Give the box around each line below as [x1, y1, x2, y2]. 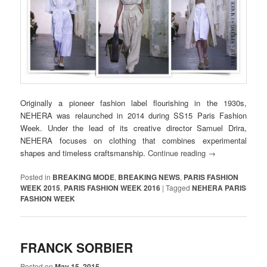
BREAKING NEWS [118, 172, 181, 183]
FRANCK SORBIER [20, 238, 133, 257]
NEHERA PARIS [192, 182, 247, 194]
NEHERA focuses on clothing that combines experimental [20, 135, 247, 147]
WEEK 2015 [20, 182, 61, 194]
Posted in [20, 172, 51, 182]
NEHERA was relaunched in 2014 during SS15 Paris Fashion [20, 110, 247, 122]
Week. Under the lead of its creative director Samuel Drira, [20, 122, 247, 134]
